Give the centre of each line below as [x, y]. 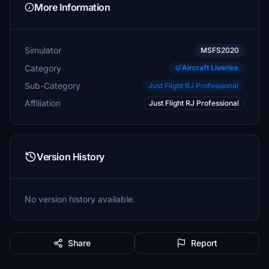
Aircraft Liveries [210, 68]
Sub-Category [53, 85]
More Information [72, 7]
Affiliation [43, 103]
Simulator [43, 50]
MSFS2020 [220, 50]
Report [204, 243]
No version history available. [80, 199]
